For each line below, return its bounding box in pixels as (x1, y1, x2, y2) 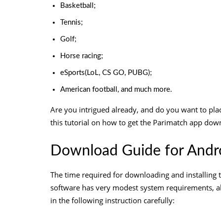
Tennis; (60, 19, 83, 26)
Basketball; (60, 2, 96, 9)
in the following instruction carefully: (50, 195, 175, 205)
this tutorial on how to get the (50, 117, 153, 127)
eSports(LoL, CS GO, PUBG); (60, 69, 152, 76)
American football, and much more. (60, 86, 172, 93)
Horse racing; (60, 52, 103, 60)
